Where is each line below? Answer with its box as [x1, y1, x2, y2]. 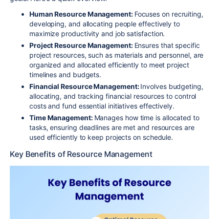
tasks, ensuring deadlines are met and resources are [29, 123, 195, 131]
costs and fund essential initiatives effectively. [29, 101, 175, 110]
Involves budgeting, [140, 82, 203, 90]
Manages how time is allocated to [94, 113, 199, 122]
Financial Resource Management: [29, 82, 141, 90]
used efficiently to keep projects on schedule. [29, 132, 174, 141]
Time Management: [29, 113, 94, 122]
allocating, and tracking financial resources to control [29, 91, 197, 100]
